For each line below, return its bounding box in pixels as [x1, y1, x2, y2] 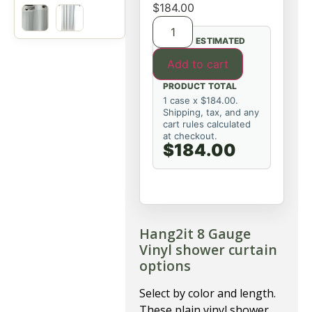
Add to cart [167, 57, 228, 71]
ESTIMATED [196, 36, 246, 46]
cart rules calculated [163, 118, 251, 130]
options [139, 256, 191, 275]
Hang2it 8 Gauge [139, 224, 251, 243]
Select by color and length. [139, 286, 276, 301]
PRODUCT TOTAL [163, 81, 237, 91]
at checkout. [163, 130, 217, 141]
